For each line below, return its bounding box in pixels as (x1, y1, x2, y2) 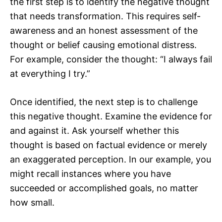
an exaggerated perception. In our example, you (10, 154, 211, 165)
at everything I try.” (10, 68, 90, 79)
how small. (10, 197, 55, 208)
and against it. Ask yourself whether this (10, 125, 179, 136)
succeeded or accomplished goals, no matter (10, 183, 198, 194)
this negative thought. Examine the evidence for (10, 111, 212, 122)
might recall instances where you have (10, 168, 171, 179)
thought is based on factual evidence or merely (10, 140, 207, 151)
